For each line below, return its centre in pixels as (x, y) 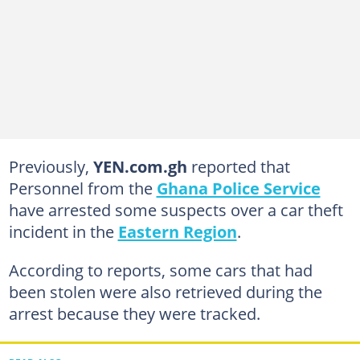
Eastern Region (177, 231)
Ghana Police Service (238, 188)
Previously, (51, 166)
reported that (238, 166)
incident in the (63, 231)
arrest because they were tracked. (134, 313)
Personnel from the (82, 188)
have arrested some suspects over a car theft (176, 210)
